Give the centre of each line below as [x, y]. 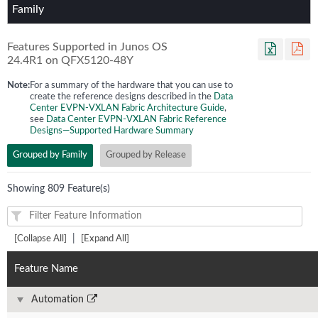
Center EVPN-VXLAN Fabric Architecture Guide [127, 108]
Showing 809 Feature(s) [59, 189]
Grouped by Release [146, 155]
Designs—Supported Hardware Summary [112, 131]
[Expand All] [105, 239]
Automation [57, 299]
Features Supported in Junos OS [87, 47]
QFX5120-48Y [97, 60]
